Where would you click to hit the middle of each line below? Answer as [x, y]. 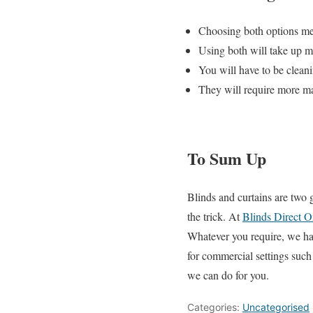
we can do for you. [228, 275]
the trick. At [215, 217]
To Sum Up [227, 159]
